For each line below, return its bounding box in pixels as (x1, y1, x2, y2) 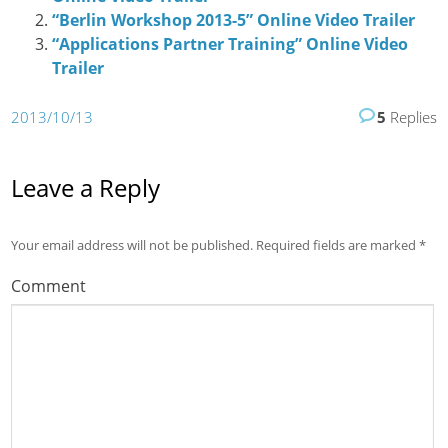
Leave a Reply (11, 170, 161, 204)
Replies (385, 106, 437, 127)
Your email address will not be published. (11, 235, 254, 254)
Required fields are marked (253, 235, 420, 254)
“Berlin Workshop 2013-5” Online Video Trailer (51, 9, 415, 32)
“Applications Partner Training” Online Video (51, 33, 408, 56)
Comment (11, 274, 87, 297)
